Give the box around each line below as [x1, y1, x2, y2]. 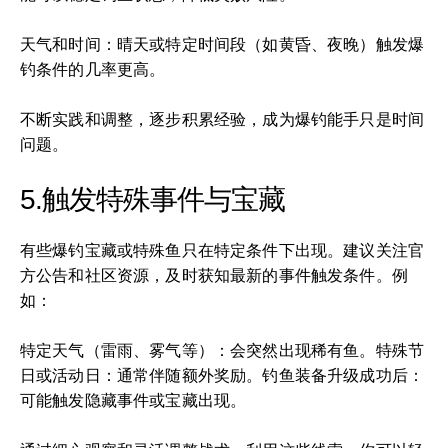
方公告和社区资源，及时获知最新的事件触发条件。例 [20, 266, 408, 284]
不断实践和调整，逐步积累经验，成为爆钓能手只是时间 [20, 110, 425, 128]
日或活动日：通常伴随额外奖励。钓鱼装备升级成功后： [20, 366, 425, 384]
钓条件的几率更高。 [20, 60, 166, 78]
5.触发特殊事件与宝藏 [20, 183, 285, 215]
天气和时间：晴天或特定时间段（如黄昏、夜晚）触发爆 [20, 35, 425, 53]
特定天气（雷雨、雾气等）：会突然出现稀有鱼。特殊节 [20, 341, 425, 359]
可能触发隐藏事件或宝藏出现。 [20, 391, 247, 409]
